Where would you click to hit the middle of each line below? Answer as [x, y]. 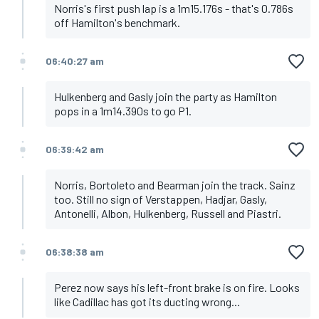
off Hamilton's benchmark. [117, 23]
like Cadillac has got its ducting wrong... [147, 302]
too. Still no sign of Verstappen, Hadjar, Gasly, [161, 199]
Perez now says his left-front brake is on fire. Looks [177, 288]
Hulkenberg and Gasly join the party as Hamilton [166, 97]
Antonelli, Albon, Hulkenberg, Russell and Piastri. [168, 214]
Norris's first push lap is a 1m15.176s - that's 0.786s [174, 9]
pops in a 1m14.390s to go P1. [123, 111]
